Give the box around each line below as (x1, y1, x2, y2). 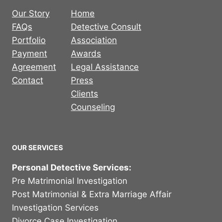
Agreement (12, 61, 56, 72)
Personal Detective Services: (12, 162, 131, 172)
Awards (71, 48, 101, 58)
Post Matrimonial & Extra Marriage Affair (12, 189, 171, 199)
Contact (12, 75, 43, 85)
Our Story (12, 8, 50, 18)
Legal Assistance (71, 61, 139, 72)
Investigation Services (12, 202, 99, 213)
